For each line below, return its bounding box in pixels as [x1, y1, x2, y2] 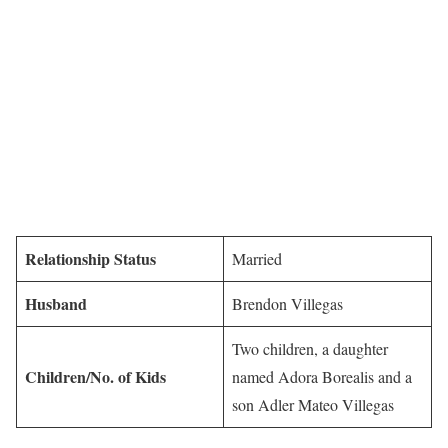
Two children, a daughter [232, 338, 388, 360]
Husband [25, 292, 87, 316]
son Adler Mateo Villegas [232, 394, 394, 416]
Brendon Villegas [232, 293, 343, 315]
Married [232, 248, 282, 270]
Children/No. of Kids [25, 365, 166, 389]
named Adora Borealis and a [232, 366, 412, 388]
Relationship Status [25, 247, 156, 271]
